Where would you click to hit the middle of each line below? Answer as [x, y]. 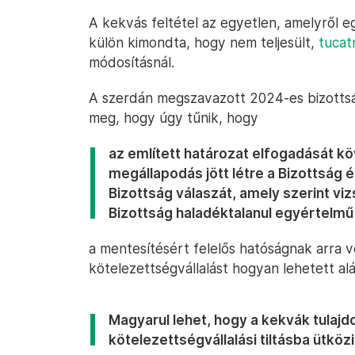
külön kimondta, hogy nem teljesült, [204, 42]
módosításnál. [132, 62]
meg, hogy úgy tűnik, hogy [174, 118]
